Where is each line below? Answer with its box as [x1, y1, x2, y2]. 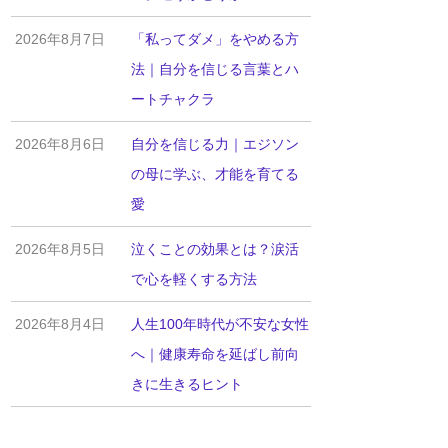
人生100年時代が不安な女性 [130, 315, 309, 332]
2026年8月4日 [15, 315, 106, 332]
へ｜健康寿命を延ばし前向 [130, 345, 299, 362]
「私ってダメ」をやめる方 [130, 30, 299, 47]
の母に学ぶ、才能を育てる [130, 165, 299, 182]
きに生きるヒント [130, 375, 243, 392]
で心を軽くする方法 [130, 270, 257, 287]
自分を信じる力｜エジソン [130, 135, 299, 152]
